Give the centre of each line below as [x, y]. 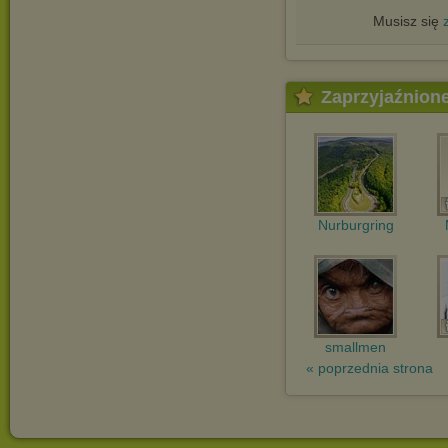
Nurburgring [355, 225]
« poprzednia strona [369, 368]
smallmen [355, 347]
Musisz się [407, 21]
